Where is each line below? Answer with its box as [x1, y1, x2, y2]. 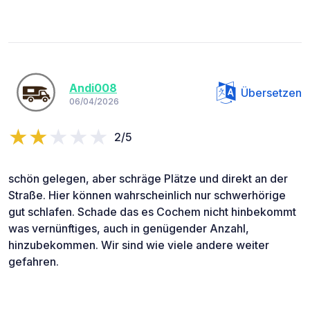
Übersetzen [241, 86, 302, 100]
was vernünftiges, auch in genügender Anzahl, [8, 221, 249, 236]
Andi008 [69, 80, 117, 95]
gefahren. [8, 255, 59, 269]
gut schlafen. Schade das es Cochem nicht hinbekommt [8, 205, 296, 219]
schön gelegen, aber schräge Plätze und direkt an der [8, 172, 288, 186]
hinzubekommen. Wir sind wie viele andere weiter [8, 238, 269, 253]
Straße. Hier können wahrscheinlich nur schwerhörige [8, 188, 286, 203]
